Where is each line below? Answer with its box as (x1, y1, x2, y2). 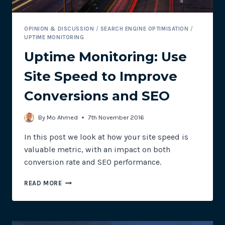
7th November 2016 (88, 113, 145, 121)
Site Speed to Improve (24, 68, 177, 85)
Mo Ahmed (47, 113, 78, 121)
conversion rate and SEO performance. (24, 157, 161, 167)
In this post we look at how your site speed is (24, 132, 188, 142)
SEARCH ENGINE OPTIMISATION (100, 25, 189, 32)
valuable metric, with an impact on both (24, 144, 170, 154)
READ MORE (24, 179, 62, 187)
